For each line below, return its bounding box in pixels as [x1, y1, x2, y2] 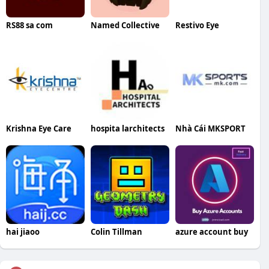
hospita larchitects [90, 123, 165, 134]
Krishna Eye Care [6, 123, 71, 134]
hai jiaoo [6, 226, 40, 238]
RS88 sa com [6, 20, 53, 31]
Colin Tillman [90, 226, 142, 238]
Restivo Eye [175, 20, 219, 31]
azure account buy [175, 226, 248, 238]
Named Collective [90, 20, 160, 31]
